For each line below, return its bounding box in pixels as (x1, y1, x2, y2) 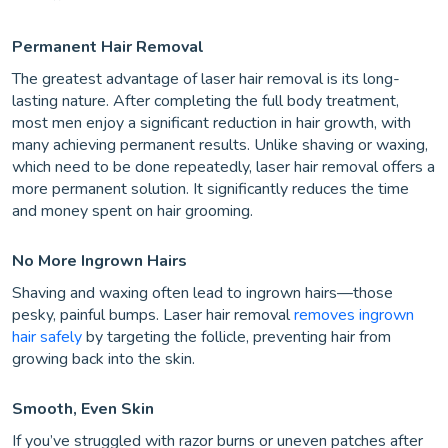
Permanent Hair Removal (12, 36, 204, 59)
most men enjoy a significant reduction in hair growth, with (12, 112, 411, 135)
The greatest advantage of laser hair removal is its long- (12, 68, 400, 91)
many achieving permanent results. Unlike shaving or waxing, (12, 134, 428, 157)
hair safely (12, 326, 82, 349)
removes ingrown (294, 304, 414, 327)
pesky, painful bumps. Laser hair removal (12, 304, 294, 327)
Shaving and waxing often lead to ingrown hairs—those (12, 282, 393, 305)
